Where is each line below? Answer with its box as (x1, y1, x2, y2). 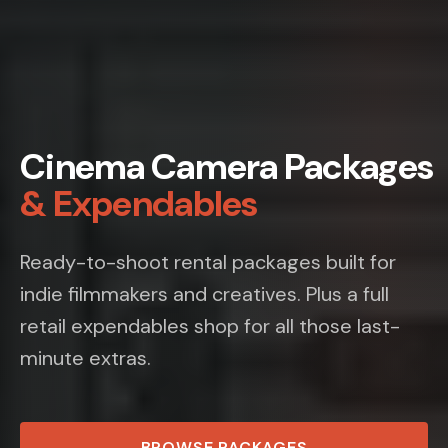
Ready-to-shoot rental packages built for (20, 248, 396, 275)
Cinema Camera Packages (20, 142, 434, 190)
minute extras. (20, 344, 151, 371)
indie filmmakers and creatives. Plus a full (20, 280, 389, 307)
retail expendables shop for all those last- (20, 312, 400, 339)
